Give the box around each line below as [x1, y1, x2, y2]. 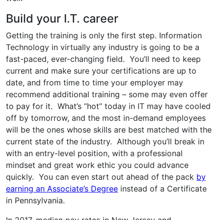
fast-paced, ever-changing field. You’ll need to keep [6, 54, 201, 64]
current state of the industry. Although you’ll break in [6, 136, 204, 146]
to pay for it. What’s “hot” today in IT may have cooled [6, 101, 211, 111]
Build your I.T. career [6, 11, 118, 26]
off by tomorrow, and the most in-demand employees [6, 112, 206, 123]
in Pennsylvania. [6, 195, 65, 205]
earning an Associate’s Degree [6, 183, 118, 193]
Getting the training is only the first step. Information [6, 30, 202, 40]
